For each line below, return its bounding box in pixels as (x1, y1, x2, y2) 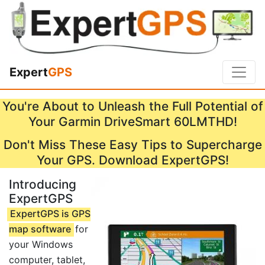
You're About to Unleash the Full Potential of (2, 99, 263, 114)
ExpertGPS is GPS (9, 208, 91, 220)
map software (9, 223, 71, 235)
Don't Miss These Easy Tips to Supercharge (3, 137, 262, 153)
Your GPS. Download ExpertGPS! (36, 153, 229, 168)
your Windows (9, 238, 73, 251)
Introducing (9, 177, 76, 192)
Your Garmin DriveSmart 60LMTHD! (28, 114, 237, 130)
